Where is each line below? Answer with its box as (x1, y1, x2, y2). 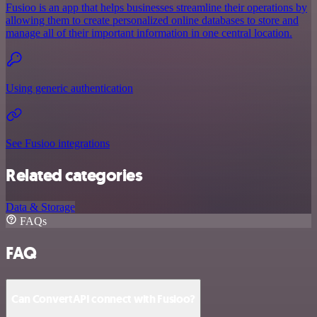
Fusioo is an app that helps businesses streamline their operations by (6, 1, 307, 14)
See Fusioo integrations (6, 137, 110, 150)
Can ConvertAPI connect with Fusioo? (11, 292, 196, 307)
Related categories (6, 163, 143, 187)
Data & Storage (6, 200, 75, 213)
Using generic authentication (6, 82, 133, 95)
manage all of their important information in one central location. (6, 27, 292, 40)
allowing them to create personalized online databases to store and (6, 14, 299, 27)
